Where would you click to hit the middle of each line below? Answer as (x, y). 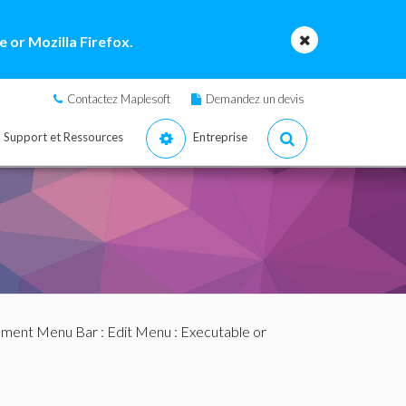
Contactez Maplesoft (119, 99)
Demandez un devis (255, 99)
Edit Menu (139, 331)
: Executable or (218, 331)
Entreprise (220, 137)
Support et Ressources (63, 137)
